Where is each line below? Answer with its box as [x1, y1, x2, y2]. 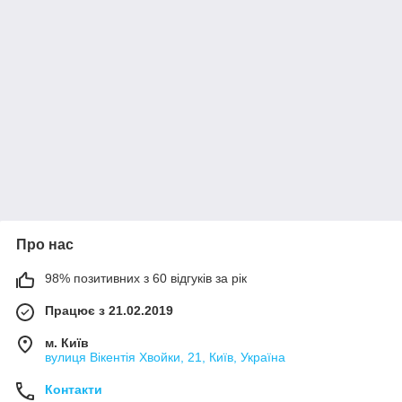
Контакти [45, 382, 102, 397]
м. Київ [45, 336, 89, 350]
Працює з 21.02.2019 [45, 303, 173, 318]
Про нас [16, 237, 74, 252]
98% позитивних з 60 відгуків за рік [45, 271, 247, 285]
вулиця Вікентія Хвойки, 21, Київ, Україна [45, 350, 285, 364]
